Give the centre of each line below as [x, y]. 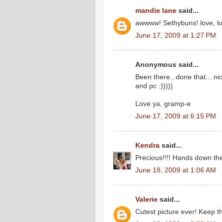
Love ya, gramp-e [163, 104]
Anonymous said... [167, 65]
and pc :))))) [154, 86]
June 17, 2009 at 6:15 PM [176, 116]
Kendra [147, 145]
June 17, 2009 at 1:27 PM [176, 35]
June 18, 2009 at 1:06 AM [176, 170]
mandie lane [156, 11]
